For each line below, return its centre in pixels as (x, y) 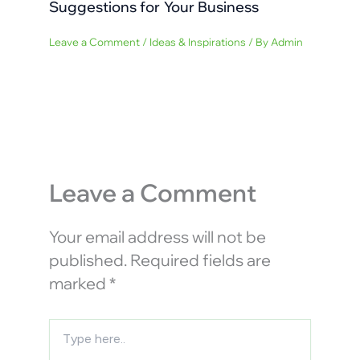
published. (88, 260)
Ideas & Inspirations (197, 41)
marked (79, 283)
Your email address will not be (157, 236)
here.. (62, 342)
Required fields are (200, 260)
